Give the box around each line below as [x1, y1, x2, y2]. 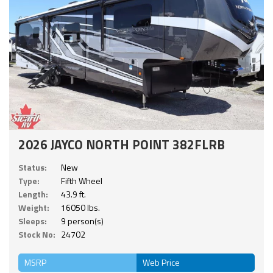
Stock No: [18, 228, 55, 241]
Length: [18, 188, 48, 201]
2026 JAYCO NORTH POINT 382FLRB [18, 135, 225, 155]
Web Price [143, 256, 180, 269]
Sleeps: [18, 214, 47, 228]
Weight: [18, 201, 49, 214]
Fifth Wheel [61, 174, 102, 188]
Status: [18, 161, 47, 174]
